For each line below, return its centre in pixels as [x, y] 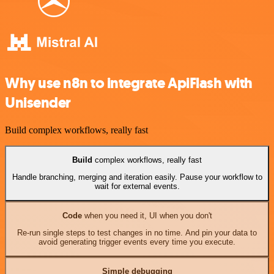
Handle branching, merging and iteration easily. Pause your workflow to [137, 177]
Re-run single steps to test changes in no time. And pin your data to [137, 233]
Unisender [38, 102]
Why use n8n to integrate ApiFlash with [129, 83]
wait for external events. [137, 187]
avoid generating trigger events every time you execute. [137, 242]
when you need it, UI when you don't [147, 215]
